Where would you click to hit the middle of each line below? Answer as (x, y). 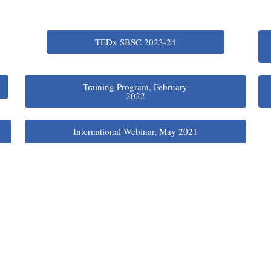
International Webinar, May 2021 (135, 131)
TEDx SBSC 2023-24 (135, 41)
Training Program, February (135, 86)
